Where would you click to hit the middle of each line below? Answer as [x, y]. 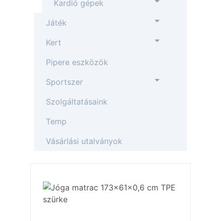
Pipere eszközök [77, 62]
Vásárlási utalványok [84, 141]
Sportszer [65, 82]
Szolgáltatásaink [77, 102]
